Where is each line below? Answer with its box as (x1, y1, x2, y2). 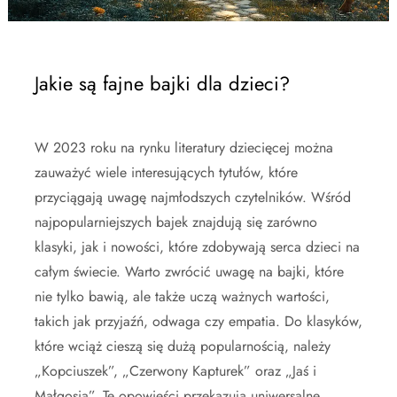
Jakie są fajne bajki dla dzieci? (35, 69, 290, 97)
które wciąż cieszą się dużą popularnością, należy (35, 336, 331, 356)
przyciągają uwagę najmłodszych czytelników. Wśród (35, 187, 351, 207)
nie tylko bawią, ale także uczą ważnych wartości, (35, 286, 330, 307)
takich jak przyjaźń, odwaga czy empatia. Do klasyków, (35, 311, 362, 331)
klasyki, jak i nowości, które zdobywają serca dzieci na (35, 237, 360, 257)
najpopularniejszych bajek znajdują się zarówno (35, 212, 317, 232)
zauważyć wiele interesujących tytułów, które (35, 162, 298, 183)
